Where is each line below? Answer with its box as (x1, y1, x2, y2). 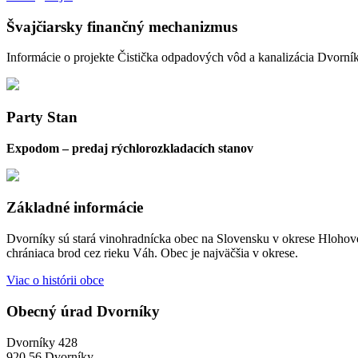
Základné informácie (6, 199, 143, 217)
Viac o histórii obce (6, 273, 104, 288)
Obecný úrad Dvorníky (6, 302, 160, 320)
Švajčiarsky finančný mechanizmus (6, 18, 237, 35)
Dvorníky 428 (6, 335, 78, 349)
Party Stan (6, 108, 78, 125)
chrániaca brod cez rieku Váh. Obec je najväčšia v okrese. (6, 246, 298, 261)
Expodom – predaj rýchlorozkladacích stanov (6, 141, 253, 155)
